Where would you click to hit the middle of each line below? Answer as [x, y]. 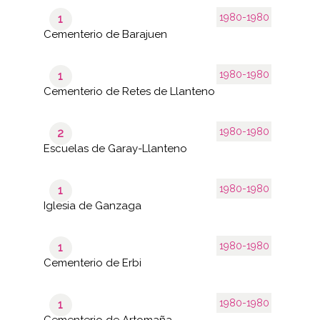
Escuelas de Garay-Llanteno [115, 148]
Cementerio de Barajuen [105, 34]
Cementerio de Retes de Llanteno [129, 91]
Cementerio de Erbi [92, 262]
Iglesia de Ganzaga [92, 205]
